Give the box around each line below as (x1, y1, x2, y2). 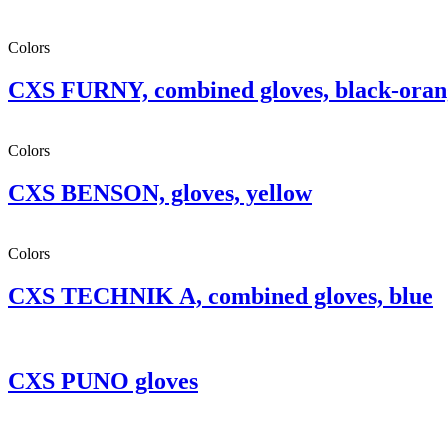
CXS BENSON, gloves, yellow (8, 180, 312, 207)
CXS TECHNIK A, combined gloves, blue (8, 282, 433, 309)
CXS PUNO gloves (8, 367, 198, 394)
